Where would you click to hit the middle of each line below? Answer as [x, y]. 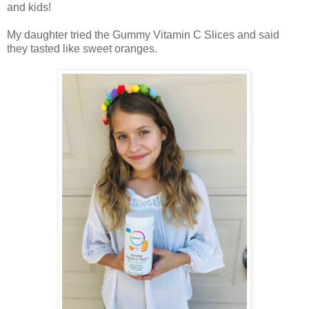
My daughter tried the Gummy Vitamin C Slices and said [143, 35]
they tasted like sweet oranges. [82, 49]
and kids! [29, 8]
